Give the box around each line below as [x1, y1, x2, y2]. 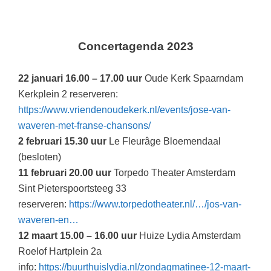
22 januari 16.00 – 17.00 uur [18, 73, 142, 84]
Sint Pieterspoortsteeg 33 [18, 183, 126, 194]
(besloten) [18, 152, 61, 163]
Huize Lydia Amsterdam [137, 230, 241, 241]
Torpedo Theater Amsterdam [111, 168, 235, 178]
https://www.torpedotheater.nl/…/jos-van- [69, 199, 241, 210]
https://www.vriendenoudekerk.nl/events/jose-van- [18, 105, 230, 116]
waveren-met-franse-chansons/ [18, 120, 151, 131]
